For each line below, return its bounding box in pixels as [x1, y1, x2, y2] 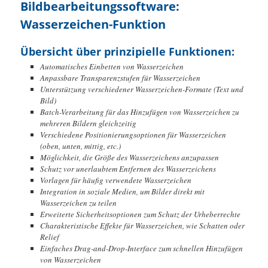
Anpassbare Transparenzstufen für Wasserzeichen [39, 72, 200, 83]
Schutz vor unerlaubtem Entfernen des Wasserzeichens [39, 163, 216, 174]
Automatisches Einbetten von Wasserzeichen [39, 60, 184, 72]
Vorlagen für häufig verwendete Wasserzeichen [39, 174, 191, 185]
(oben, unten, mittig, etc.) [39, 140, 121, 151]
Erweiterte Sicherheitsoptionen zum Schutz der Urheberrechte [39, 208, 240, 220]
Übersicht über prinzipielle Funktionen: [20, 44, 235, 59]
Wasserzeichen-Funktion [20, 16, 166, 33]
